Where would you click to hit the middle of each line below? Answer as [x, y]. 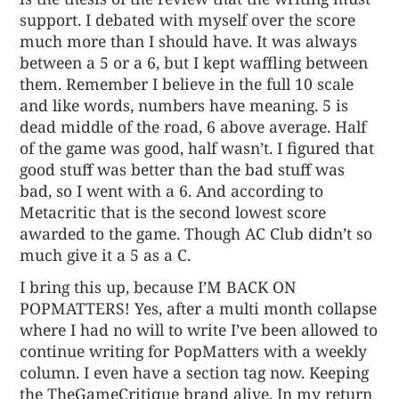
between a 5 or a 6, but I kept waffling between [194, 63]
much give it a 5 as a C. [106, 255]
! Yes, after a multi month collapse [251, 309]
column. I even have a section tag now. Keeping [195, 373]
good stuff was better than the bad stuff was [183, 170]
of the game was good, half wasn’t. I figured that [197, 148]
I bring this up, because [109, 287]
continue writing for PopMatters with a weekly [194, 351]
